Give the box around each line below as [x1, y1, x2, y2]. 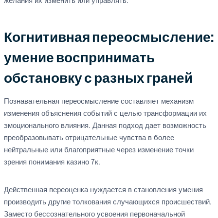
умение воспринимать [4, 50, 155, 66]
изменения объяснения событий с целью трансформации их [4, 110, 207, 118]
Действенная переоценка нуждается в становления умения [4, 186, 203, 194]
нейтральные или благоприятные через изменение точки [4, 146, 194, 154]
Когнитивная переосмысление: [4, 30, 213, 46]
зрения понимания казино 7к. [4, 159, 100, 166]
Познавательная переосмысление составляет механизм [4, 98, 194, 106]
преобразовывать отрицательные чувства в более [4, 134, 174, 142]
